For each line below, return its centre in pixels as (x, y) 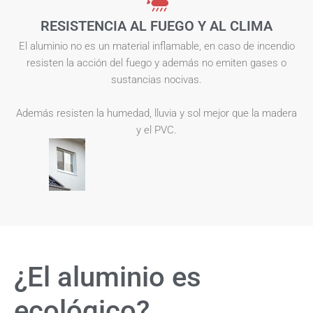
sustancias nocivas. (156, 80)
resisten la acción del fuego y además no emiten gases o (156, 63)
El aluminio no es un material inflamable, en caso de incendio (156, 46)
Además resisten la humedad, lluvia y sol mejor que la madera (156, 114)
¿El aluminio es (108, 277)
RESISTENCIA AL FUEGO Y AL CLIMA (156, 26)
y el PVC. (156, 130)
